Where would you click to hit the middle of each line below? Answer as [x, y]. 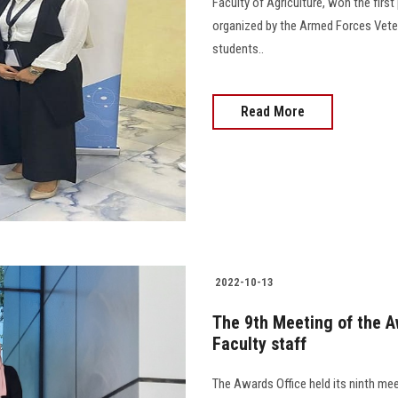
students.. [238, 49]
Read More [273, 112]
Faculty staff [259, 344]
